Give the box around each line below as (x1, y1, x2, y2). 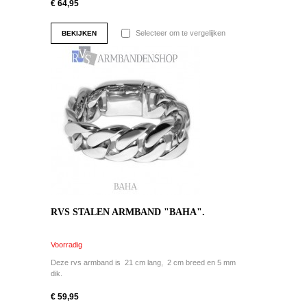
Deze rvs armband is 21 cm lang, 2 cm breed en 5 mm (51, 258, 236, 267)
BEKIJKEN (62, 29, 97, 38)
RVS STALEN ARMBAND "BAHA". (51, 207, 205, 218)
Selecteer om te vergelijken (136, 29, 225, 38)
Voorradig (51, 241, 82, 249)
